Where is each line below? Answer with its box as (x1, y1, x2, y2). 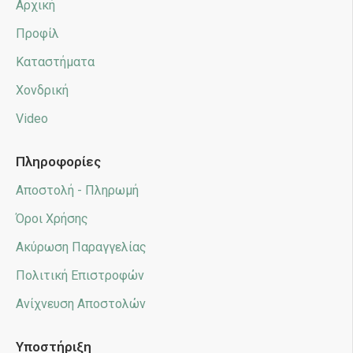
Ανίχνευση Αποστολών (16, 296, 146, 312)
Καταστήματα (16, 54, 95, 70)
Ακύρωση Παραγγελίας (16, 240, 147, 255)
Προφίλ (16, 26, 59, 42)
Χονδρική (16, 83, 69, 98)
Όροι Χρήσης (16, 211, 88, 227)
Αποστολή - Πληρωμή (16, 183, 139, 199)
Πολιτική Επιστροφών (16, 268, 144, 284)
